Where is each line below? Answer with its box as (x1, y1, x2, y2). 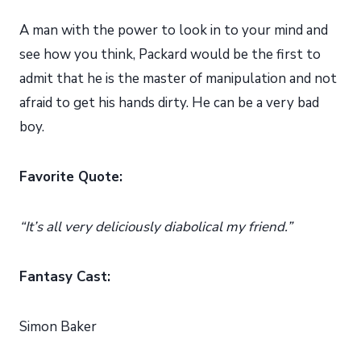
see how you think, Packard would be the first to (19, 44, 321, 64)
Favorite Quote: (19, 167, 122, 186)
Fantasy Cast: (19, 267, 110, 286)
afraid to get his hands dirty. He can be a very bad (19, 93, 319, 112)
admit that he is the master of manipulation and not (19, 68, 337, 88)
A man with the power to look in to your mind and (19, 20, 328, 39)
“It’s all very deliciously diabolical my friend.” (19, 217, 293, 236)
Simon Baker (19, 317, 97, 336)
